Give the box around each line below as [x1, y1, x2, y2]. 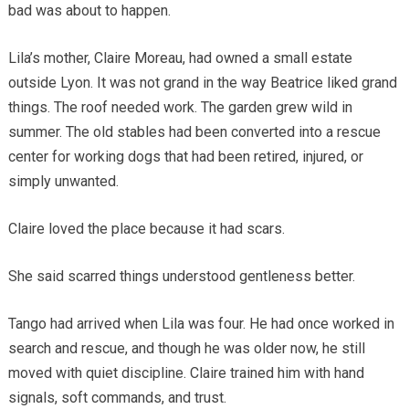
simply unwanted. [7, 172, 119, 190]
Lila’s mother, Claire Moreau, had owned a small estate [7, 48, 352, 67]
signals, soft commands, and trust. [7, 388, 226, 406]
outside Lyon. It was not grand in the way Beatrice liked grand [7, 73, 397, 91]
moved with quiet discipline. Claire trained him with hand [7, 363, 364, 382]
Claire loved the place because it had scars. [7, 219, 285, 237]
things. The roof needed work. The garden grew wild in [7, 98, 352, 116]
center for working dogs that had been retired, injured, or [7, 147, 363, 165]
